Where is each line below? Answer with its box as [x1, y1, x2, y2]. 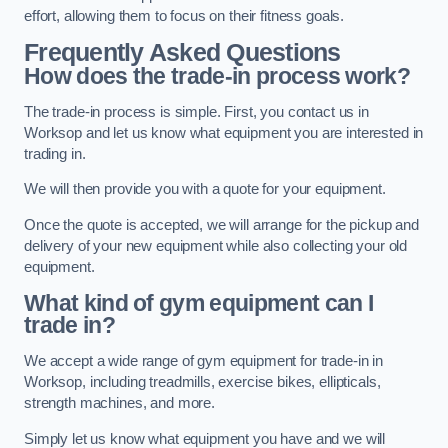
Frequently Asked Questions [24, 39, 341, 67]
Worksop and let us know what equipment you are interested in [24, 124, 424, 141]
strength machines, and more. [24, 395, 215, 412]
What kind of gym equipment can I [24, 290, 374, 317]
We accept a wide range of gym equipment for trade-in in [24, 353, 384, 370]
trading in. [24, 145, 86, 162]
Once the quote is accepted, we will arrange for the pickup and [24, 216, 419, 233]
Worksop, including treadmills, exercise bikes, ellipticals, [24, 374, 381, 391]
